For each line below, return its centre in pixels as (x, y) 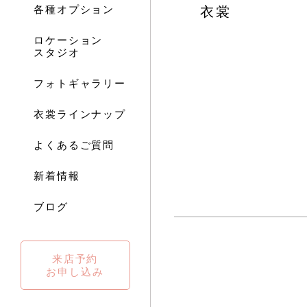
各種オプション (74, 9)
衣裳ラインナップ (80, 114)
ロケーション (69, 40)
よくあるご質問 (74, 145)
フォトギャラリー (80, 83)
